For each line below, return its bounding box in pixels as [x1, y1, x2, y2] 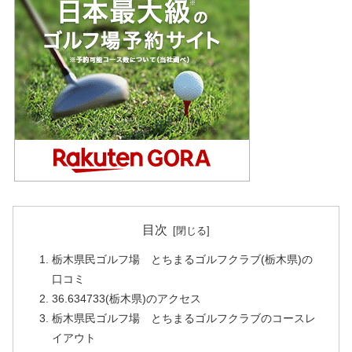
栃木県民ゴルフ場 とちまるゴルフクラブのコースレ [52, 312, 316, 325]
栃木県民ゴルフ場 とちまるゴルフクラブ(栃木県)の [52, 253, 313, 266]
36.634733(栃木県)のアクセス [52, 292, 201, 306]
